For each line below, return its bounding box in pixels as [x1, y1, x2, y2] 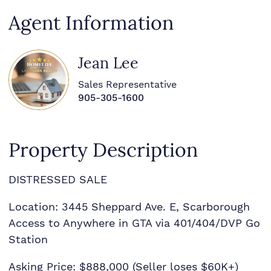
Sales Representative [77, 79, 177, 91]
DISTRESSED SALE [8, 172, 107, 186]
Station [8, 232, 48, 246]
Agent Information [8, 11, 174, 34]
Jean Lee [77, 54, 139, 73]
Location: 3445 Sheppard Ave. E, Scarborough [8, 200, 250, 213]
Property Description [8, 138, 198, 162]
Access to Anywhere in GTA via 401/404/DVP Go [8, 216, 260, 229]
